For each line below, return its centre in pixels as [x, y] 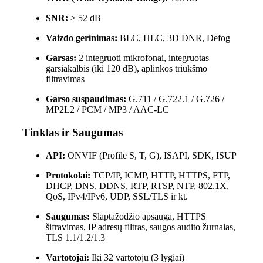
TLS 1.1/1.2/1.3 [75, 237]
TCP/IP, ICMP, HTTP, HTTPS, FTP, [160, 175]
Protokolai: [68, 175]
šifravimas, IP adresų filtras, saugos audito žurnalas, [140, 227]
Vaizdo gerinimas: [81, 38]
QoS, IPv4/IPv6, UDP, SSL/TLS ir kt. [117, 196]
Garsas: [61, 58]
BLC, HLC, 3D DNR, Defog [173, 38]
